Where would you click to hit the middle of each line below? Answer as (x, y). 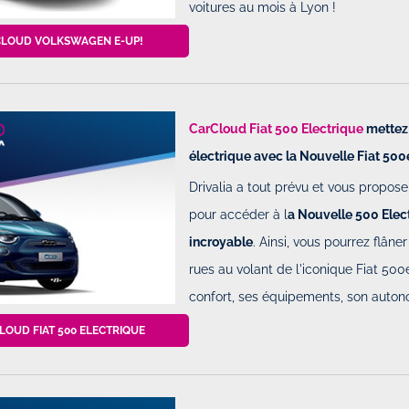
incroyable (221, 241)
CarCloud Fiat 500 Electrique (277, 128)
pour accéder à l (239, 214)
